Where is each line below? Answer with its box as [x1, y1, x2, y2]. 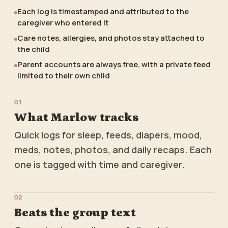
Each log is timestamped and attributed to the [17, 6, 189, 17]
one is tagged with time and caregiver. [14, 158, 185, 170]
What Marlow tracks [14, 110, 139, 124]
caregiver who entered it [17, 17, 109, 28]
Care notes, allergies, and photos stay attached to [17, 33, 205, 43]
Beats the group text [14, 206, 136, 219]
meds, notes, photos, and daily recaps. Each [14, 144, 212, 156]
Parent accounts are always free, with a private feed [17, 59, 211, 70]
